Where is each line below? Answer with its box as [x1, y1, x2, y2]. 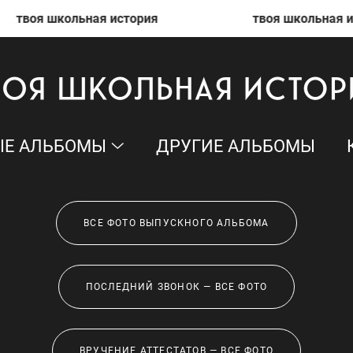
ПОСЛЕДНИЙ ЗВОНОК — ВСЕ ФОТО [85, 281, 268, 292]
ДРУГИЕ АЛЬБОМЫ [156, 136, 316, 156]
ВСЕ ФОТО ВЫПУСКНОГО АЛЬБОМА [84, 217, 269, 229]
